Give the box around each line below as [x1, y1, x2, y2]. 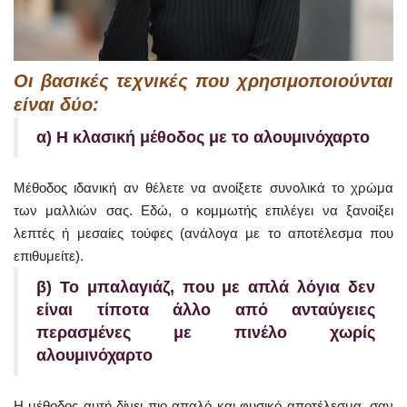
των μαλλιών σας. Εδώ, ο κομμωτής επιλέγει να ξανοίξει [14, 202, 393, 218]
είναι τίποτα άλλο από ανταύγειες [36, 300, 375, 319]
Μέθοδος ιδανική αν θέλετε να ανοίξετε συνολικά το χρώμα [14, 179, 393, 195]
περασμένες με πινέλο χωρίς [36, 323, 375, 342]
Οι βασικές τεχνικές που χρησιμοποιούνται [14, 70, 393, 91]
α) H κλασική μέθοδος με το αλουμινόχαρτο [36, 127, 370, 146]
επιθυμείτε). [14, 247, 84, 263]
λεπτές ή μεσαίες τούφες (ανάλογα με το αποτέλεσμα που [14, 224, 393, 241]
